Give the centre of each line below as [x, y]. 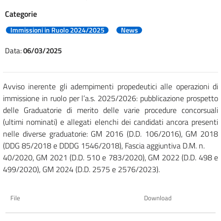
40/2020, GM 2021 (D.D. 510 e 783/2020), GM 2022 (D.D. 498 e [110, 157]
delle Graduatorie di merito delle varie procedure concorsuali [110, 110]
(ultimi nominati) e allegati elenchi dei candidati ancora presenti [110, 122]
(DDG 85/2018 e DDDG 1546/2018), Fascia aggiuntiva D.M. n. [104, 145]
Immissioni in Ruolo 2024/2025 [57, 30]
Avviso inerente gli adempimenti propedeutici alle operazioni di [110, 86]
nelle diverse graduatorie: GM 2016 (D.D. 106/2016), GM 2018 [110, 133]
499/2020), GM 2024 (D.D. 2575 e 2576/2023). [81, 169]
